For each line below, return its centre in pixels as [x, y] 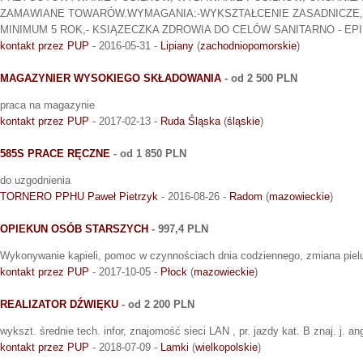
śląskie [243, 122]
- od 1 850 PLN [148, 154]
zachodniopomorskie [248, 46]
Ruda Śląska [190, 122]
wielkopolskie [226, 348]
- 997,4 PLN [178, 229]
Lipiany [177, 46]
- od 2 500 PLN [259, 79]
